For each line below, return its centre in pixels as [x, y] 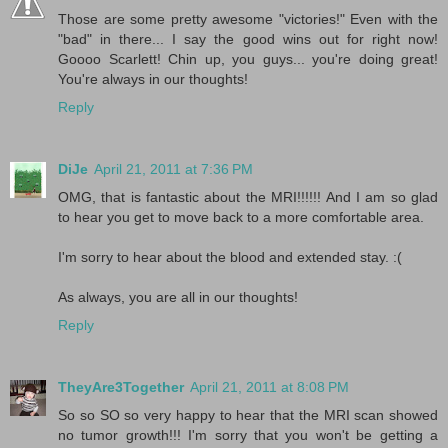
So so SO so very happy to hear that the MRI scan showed [248, 414]
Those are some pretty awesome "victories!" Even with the [248, 18]
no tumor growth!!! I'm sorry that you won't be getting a [248, 434]
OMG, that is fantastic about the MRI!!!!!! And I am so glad [248, 196]
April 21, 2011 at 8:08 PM [269, 386]
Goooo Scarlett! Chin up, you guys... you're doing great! [248, 58]
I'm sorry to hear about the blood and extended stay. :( [230, 256]
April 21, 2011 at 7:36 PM [173, 168]
